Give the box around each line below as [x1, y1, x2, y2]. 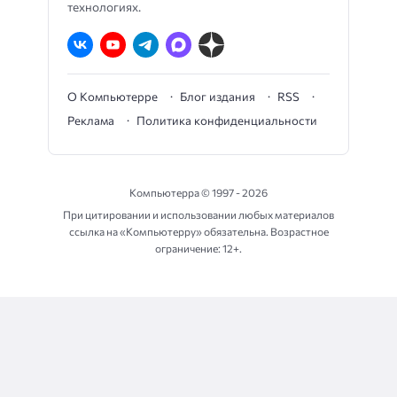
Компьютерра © [129, 186, 212, 199]
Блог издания [180, 90, 255, 105]
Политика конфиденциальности [136, 113, 317, 128]
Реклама [67, 113, 114, 128]
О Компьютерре [67, 90, 158, 105]
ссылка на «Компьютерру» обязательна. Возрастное [68, 225, 329, 238]
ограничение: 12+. [155, 242, 242, 255]
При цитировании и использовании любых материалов [63, 208, 334, 222]
